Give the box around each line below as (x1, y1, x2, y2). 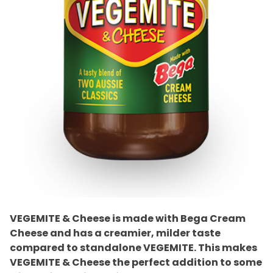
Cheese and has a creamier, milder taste (10, 226, 221, 241)
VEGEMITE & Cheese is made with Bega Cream (10, 211, 246, 226)
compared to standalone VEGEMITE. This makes (10, 241, 257, 255)
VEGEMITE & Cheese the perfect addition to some (10, 255, 262, 270)
